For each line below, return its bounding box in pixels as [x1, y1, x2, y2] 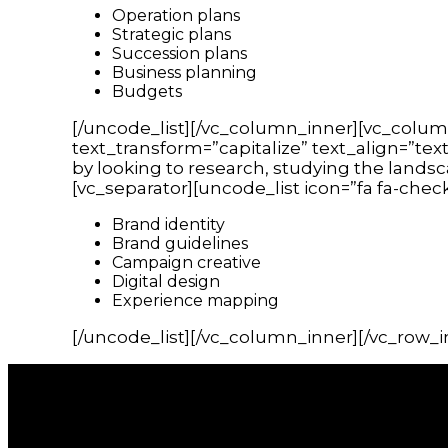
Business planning [112, 62, 257, 82]
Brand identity [112, 214, 225, 234]
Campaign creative [112, 252, 261, 272]
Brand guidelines [112, 233, 248, 253]
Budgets [112, 81, 182, 101]
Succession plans [112, 43, 247, 63]
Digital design [112, 271, 220, 291]
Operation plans [112, 5, 240, 25]
